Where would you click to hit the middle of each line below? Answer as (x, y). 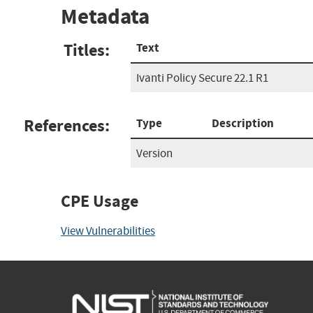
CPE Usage (100, 201)
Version (154, 153)
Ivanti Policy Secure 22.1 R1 (202, 78)
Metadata (105, 17)
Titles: (87, 50)
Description (243, 123)
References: (67, 125)
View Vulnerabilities (108, 231)
